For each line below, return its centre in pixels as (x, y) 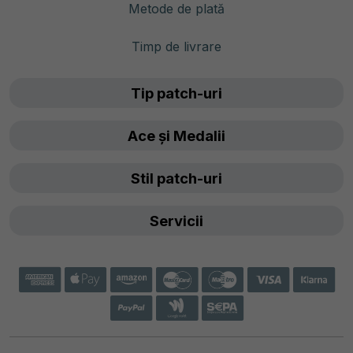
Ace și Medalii (176, 136)
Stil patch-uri (176, 178)
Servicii (176, 221)
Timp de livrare (176, 47)
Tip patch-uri (176, 93)
